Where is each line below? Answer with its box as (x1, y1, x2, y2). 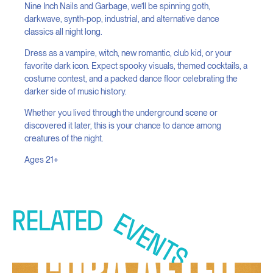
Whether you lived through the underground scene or (24, 108, 218, 118)
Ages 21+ (24, 155, 58, 165)
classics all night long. (24, 27, 102, 37)
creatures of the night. (24, 133, 104, 143)
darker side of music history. (24, 87, 127, 96)
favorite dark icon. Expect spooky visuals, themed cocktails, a (24, 61, 247, 71)
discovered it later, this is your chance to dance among (24, 121, 221, 130)
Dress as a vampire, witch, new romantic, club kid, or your (24, 48, 232, 58)
